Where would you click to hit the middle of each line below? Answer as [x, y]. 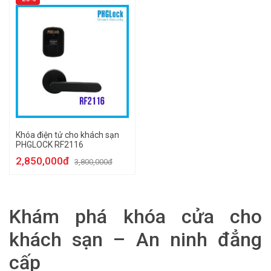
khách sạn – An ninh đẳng [135, 240]
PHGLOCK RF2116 [50, 145]
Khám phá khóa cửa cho [135, 217]
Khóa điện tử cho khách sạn [67, 135]
